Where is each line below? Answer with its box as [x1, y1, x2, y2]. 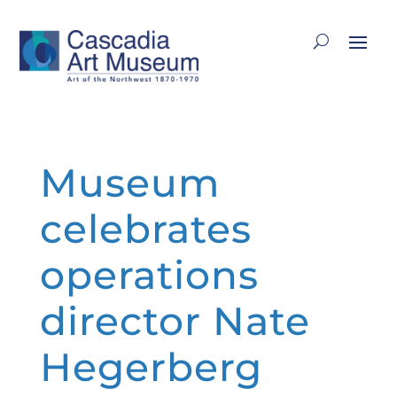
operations [39, 250, 259, 299]
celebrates [39, 204, 252, 253]
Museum [39, 158, 221, 206]
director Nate [39, 296, 310, 345]
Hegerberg [39, 342, 262, 391]
